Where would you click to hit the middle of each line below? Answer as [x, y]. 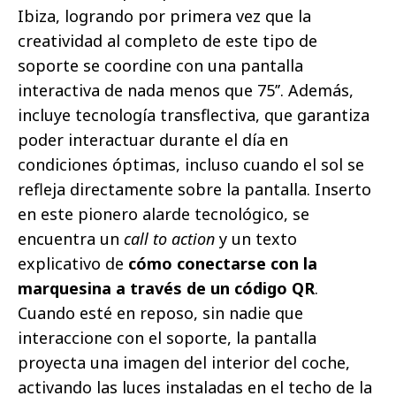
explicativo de [73, 264]
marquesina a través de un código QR [166, 289]
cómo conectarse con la [223, 264]
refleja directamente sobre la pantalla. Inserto [194, 190]
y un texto [256, 239]
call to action [169, 239]
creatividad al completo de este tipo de [168, 41]
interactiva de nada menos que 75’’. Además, [186, 91]
